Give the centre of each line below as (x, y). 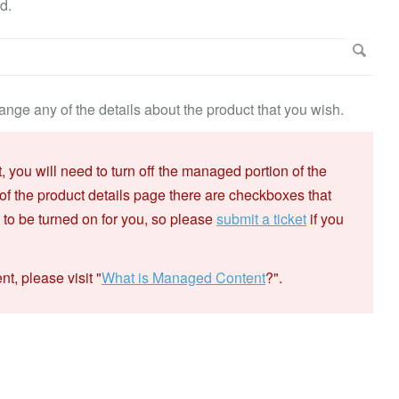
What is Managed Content (183, 277)
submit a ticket (261, 219)
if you (325, 219)
